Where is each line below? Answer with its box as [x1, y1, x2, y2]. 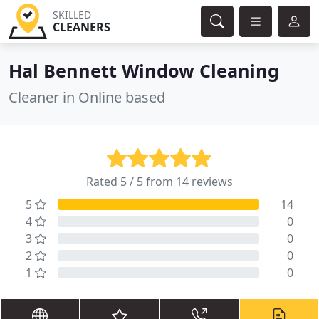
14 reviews [176, 174, 233, 189]
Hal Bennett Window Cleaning [9, 58, 279, 83]
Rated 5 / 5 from [86, 174, 176, 189]
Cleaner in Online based [9, 88, 165, 107]
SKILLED [52, 8, 91, 21]
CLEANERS [52, 19, 110, 35]
